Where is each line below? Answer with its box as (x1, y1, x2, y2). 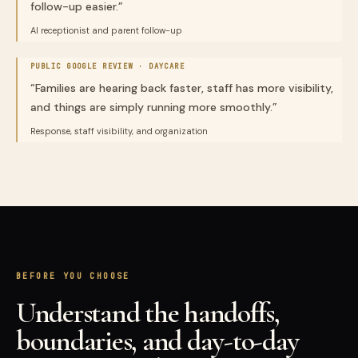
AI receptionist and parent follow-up (30, 25, 182, 36)
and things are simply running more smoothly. (30, 100, 272, 114)
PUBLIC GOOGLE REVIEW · (30, 62, 149, 71)
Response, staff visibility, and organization (30, 125, 208, 137)
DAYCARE (149, 62, 185, 71)
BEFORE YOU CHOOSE (16, 271, 130, 281)
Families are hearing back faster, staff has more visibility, (35, 81, 333, 95)
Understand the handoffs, (16, 296, 280, 330)
